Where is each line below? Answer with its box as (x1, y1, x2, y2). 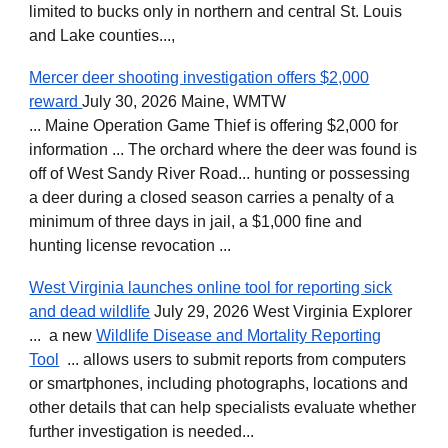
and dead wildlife (29, 303, 151, 320)
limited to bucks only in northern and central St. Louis (29, 3, 403, 20)
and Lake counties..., (29, 27, 180, 44)
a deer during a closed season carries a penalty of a (29, 189, 395, 206)
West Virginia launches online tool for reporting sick (29, 279, 393, 296)
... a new (29, 327, 97, 344)
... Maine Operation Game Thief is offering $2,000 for (29, 117, 399, 134)
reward (29, 93, 83, 110)
